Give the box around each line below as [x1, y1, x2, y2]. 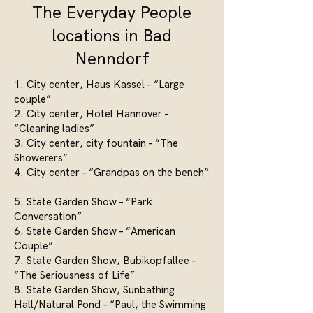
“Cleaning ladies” [14, 122, 94, 135]
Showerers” [14, 151, 68, 164]
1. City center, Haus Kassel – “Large [14, 78, 184, 91]
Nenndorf [74, 48, 150, 68]
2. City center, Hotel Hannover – [14, 107, 168, 120]
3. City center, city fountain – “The [14, 136, 178, 150]
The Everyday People [32, 1, 191, 22]
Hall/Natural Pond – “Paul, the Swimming [14, 298, 206, 311]
